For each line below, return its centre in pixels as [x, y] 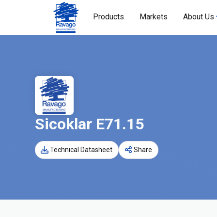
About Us [199, 17]
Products [108, 17]
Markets [154, 17]
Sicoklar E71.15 [89, 124]
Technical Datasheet [81, 150]
